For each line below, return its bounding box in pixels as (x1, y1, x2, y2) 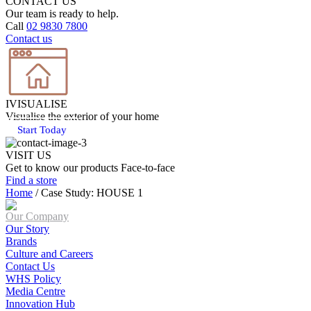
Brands (6, 235, 37, 247)
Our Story (6, 222, 49, 235)
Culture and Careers (6, 247, 93, 260)
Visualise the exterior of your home (6, 110, 159, 122)
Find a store (6, 174, 57, 186)
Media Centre (6, 285, 65, 297)
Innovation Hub (6, 297, 75, 310)
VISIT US (6, 149, 51, 161)
